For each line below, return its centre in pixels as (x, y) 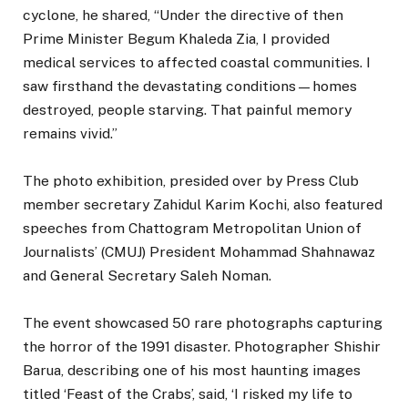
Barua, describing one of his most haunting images (192, 371)
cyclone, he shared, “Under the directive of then (183, 15)
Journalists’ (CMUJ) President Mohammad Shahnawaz (199, 252)
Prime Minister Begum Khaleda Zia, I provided (176, 39)
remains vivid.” (70, 134)
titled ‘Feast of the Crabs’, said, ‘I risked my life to (188, 394)
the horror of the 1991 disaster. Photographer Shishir (202, 347)
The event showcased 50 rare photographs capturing (203, 323)
